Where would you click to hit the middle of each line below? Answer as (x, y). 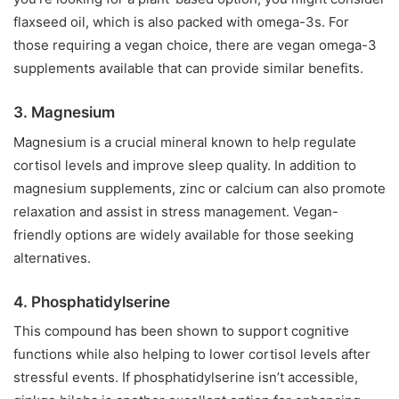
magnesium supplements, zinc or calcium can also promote (199, 188)
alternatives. (52, 257)
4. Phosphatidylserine (92, 301)
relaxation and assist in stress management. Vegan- (176, 211)
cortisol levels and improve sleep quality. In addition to (185, 165)
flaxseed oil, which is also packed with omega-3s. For (181, 22)
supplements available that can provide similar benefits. (188, 69)
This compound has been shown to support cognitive (181, 331)
